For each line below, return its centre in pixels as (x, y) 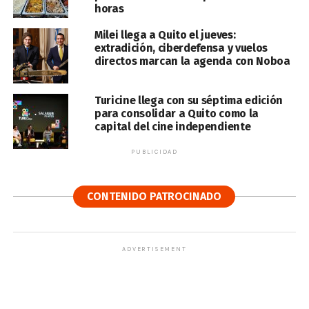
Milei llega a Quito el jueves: (165, 35)
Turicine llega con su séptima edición (189, 101)
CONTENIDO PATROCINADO (154, 197)
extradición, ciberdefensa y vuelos (181, 48)
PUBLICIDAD (154, 152)
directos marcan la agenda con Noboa (192, 61)
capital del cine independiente (172, 127)
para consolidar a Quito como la (176, 114)
